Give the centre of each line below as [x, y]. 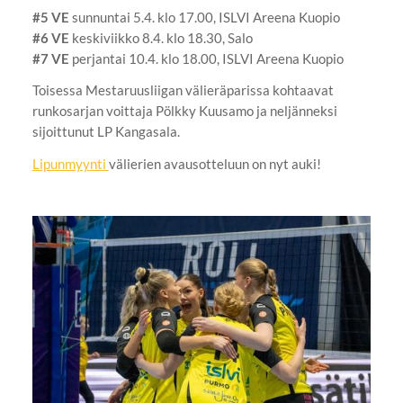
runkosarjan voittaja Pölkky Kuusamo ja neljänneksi [184, 111]
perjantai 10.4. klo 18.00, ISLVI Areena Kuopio [206, 58]
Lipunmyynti [70, 164]
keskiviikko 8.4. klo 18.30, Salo [161, 37]
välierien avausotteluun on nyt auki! [216, 164]
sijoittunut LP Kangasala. [107, 132]
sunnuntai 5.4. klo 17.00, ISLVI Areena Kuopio [204, 17]
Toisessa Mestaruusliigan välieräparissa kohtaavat [183, 90]
